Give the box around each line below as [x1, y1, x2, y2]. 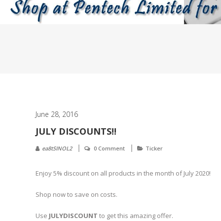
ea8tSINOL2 [42, 144, 72, 152]
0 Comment [94, 144, 125, 152]
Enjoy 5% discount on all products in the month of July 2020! [36, 168, 211, 178]
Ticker [146, 144, 163, 152]
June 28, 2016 [36, 109, 78, 119]
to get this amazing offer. [98, 211, 173, 220]
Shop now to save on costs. [36, 189, 117, 199]
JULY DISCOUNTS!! [36, 125, 116, 137]
